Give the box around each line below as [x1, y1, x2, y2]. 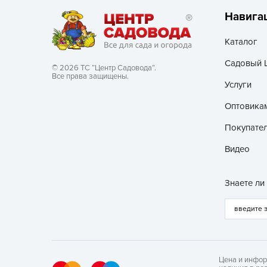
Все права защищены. [52, 72, 129, 82]
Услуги [225, 79, 252, 91]
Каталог [225, 36, 257, 48]
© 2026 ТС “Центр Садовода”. [52, 63, 156, 73]
